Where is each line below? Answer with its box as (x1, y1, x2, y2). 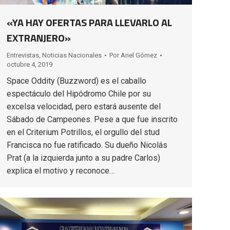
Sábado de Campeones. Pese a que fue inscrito (7, 114, 178, 125)
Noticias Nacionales (42, 51, 102, 60)
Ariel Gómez (121, 51, 157, 60)
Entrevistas (7, 51, 39, 60)
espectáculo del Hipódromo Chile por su (7, 89, 151, 99)
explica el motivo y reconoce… (7, 166, 114, 176)
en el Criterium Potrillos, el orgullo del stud (7, 127, 160, 138)
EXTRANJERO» (7, 30, 71, 46)
